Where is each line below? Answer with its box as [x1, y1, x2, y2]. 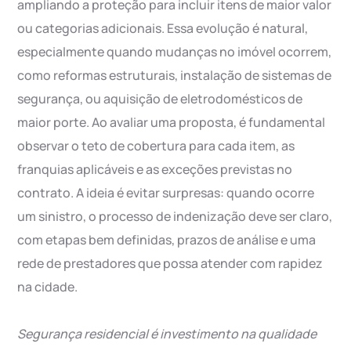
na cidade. [17, 278, 78, 296]
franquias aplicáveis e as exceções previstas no [17, 161, 293, 179]
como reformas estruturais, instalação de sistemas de [17, 67, 332, 85]
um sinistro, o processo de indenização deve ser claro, [17, 208, 333, 226]
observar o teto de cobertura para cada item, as [17, 137, 295, 155]
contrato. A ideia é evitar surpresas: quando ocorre [17, 184, 315, 202]
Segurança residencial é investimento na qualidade [17, 325, 317, 343]
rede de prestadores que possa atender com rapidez [17, 255, 324, 273]
